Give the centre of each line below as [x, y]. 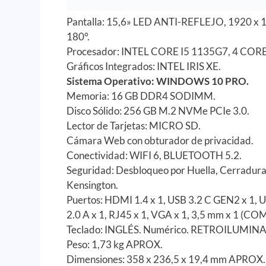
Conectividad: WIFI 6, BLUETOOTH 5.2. [154, 155]
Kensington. [93, 185]
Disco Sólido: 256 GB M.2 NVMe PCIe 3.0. [158, 110]
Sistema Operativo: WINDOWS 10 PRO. [158, 81]
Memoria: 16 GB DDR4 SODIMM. [141, 96]
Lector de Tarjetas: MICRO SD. [134, 125]
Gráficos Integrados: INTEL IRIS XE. [144, 66]
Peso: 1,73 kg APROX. [115, 244]
